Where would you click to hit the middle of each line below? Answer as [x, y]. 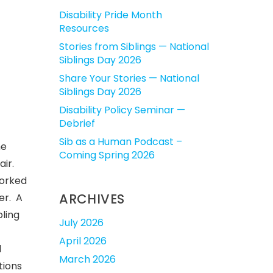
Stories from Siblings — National [134, 47]
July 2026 [81, 223]
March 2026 [87, 259]
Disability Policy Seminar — [122, 110]
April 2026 [83, 241]
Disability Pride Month [111, 15]
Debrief [77, 123]
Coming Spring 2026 [107, 155]
